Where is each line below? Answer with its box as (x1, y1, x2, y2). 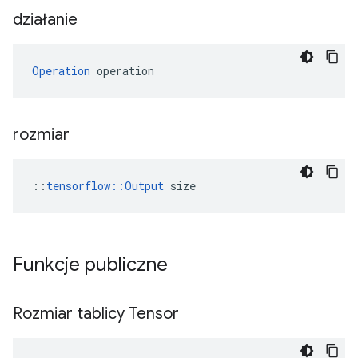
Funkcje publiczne (13, 253, 173, 276)
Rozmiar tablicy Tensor (13, 304, 183, 324)
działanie (13, 10, 82, 30)
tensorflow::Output (46, 178, 164, 193)
